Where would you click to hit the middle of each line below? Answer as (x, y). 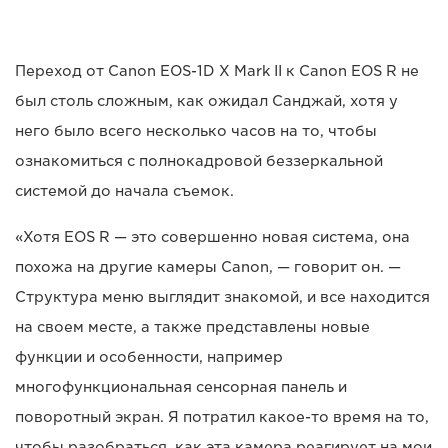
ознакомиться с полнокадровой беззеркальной (199, 161)
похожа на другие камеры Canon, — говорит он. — (208, 267)
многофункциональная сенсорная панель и (181, 387)
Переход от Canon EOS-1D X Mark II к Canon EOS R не (217, 71)
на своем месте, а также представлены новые (192, 327)
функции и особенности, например (149, 357)
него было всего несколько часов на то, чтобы (196, 131)
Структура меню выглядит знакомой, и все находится (222, 297)
